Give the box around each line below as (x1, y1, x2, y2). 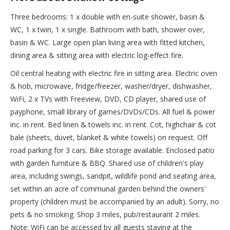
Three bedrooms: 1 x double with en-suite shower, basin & (10, 12, 205, 22)
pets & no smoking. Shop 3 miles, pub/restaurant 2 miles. (10, 209, 200, 220)
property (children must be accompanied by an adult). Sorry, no (10, 197, 219, 207)
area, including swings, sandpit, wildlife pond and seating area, (10, 171, 216, 181)
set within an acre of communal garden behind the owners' (10, 184, 206, 194)
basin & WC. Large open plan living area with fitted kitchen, (10, 37, 205, 48)
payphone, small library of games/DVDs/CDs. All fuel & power (10, 107, 215, 117)
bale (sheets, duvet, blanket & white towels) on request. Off (10, 132, 207, 143)
